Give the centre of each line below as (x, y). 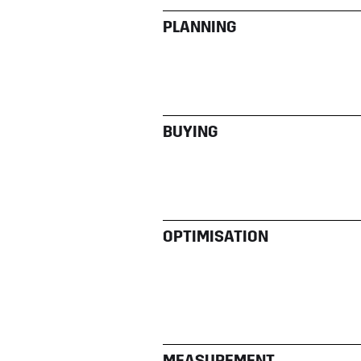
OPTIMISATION (216, 237)
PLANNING (199, 28)
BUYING (190, 133)
